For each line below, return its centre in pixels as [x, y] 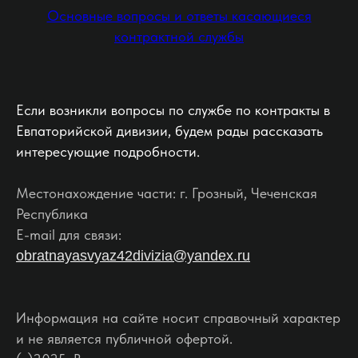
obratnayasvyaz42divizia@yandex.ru [133, 255]
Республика [52, 213]
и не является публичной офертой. [124, 338]
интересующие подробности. [108, 151]
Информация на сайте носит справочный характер [178, 317]
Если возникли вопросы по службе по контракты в [173, 109]
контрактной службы [179, 36]
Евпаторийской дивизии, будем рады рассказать [169, 130]
